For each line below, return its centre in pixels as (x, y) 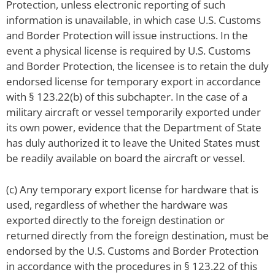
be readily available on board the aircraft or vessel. (126, 158)
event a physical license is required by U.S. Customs (128, 51)
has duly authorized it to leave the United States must (133, 143)
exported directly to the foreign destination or (115, 220)
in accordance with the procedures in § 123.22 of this (132, 266)
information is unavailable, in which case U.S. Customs (134, 20)
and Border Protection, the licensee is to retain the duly (137, 66)
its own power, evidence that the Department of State (134, 128)
